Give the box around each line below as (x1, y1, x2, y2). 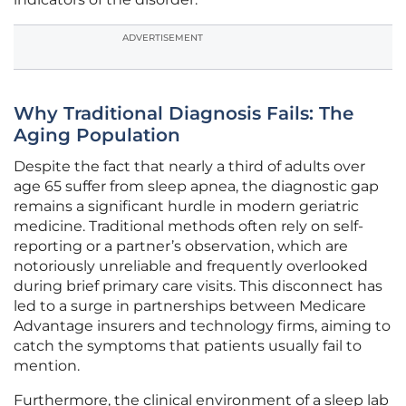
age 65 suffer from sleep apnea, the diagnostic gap (14, 178, 379, 196)
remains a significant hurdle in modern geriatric (14, 198, 359, 216)
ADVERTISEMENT (122, 32, 203, 44)
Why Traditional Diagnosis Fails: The (14, 102, 353, 125)
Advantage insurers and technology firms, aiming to (14, 317, 391, 335)
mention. (14, 357, 80, 375)
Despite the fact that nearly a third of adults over (14, 158, 365, 176)
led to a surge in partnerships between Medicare (14, 297, 366, 315)
